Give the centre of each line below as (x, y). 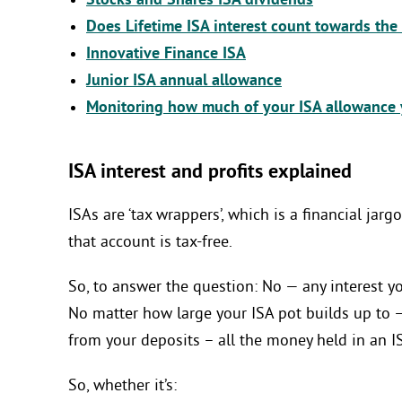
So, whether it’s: (122, 387)
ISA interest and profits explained (210, 172)
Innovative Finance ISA (166, 54)
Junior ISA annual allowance (184, 81)
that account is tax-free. (150, 243)
